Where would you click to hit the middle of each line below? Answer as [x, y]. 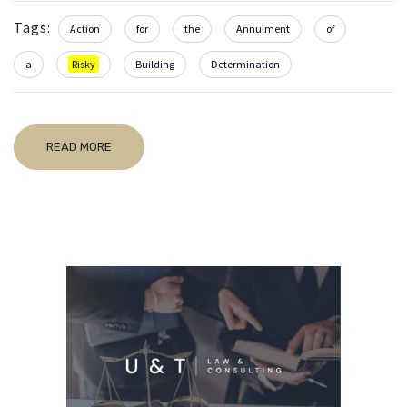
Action [85, 29]
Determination [245, 65]
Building [155, 65]
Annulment [263, 29]
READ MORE [79, 147]
